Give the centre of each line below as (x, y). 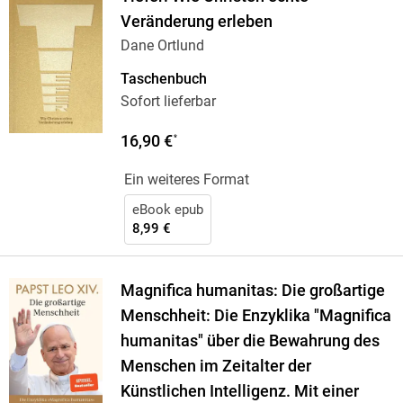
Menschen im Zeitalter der (215, 367)
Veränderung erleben (196, 22)
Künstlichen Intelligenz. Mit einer (239, 392)
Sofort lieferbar (168, 102)
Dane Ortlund (162, 46)
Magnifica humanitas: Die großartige (252, 291)
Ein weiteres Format (186, 180)
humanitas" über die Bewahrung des (250, 341)
